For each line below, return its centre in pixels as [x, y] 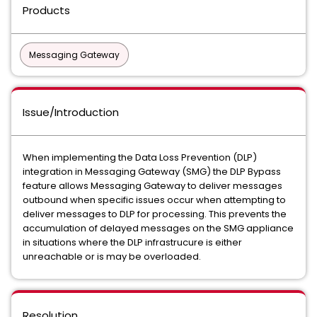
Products [46, 10]
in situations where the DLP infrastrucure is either [132, 242]
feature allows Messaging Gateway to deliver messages [152, 186]
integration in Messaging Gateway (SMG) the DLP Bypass [152, 172]
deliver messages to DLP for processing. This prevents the [155, 214]
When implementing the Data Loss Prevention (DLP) [140, 157]
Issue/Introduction [71, 112]
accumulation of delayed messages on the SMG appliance [158, 228]
